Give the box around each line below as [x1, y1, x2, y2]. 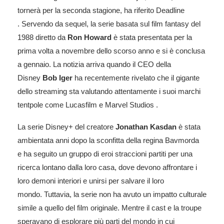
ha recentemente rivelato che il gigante [72, 73, 199, 82]
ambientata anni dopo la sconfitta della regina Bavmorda [17, 135, 199, 144]
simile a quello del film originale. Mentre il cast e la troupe [17, 203, 201, 212]
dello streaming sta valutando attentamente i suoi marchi [17, 86, 200, 95]
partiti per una [148, 149, 192, 158]
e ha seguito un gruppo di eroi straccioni [17, 149, 146, 158]
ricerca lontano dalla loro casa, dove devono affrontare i [17, 162, 197, 171]
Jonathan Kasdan [115, 122, 178, 131]
